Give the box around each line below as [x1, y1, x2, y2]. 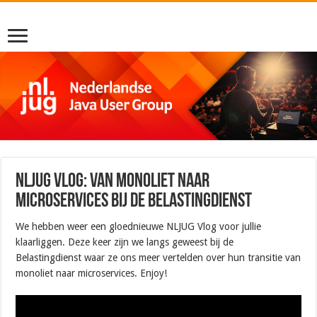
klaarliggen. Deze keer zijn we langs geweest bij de [16, 236, 234, 248]
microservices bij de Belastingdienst [16, 191, 253, 212]
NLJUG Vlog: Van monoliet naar [16, 171, 210, 192]
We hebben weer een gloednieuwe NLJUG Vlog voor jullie [16, 220, 262, 232]
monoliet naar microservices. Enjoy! [16, 267, 168, 279]
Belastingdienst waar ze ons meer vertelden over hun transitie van [16, 251, 301, 263]
